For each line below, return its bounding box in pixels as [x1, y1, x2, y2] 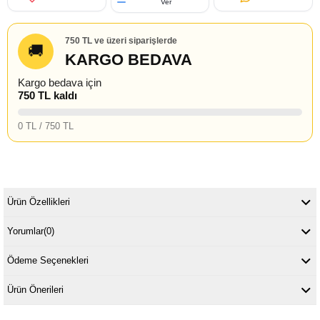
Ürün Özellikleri [7, 196, 70, 207]
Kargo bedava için [18, 76, 101, 89]
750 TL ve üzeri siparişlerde [65, 35, 177, 46]
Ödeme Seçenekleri [7, 255, 89, 266]
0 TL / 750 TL [18, 121, 74, 131]
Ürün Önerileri [7, 284, 64, 295]
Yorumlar [7, 226, 44, 236]
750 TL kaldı [18, 89, 77, 101]
